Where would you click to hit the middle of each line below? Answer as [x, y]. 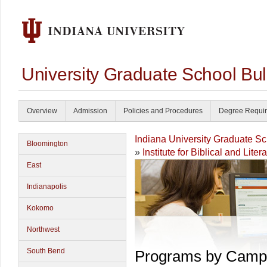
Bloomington [47, 144]
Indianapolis [47, 187]
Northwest [43, 229]
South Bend [46, 251]
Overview [42, 111]
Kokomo [40, 208]
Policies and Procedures [163, 111]
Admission [90, 111]
